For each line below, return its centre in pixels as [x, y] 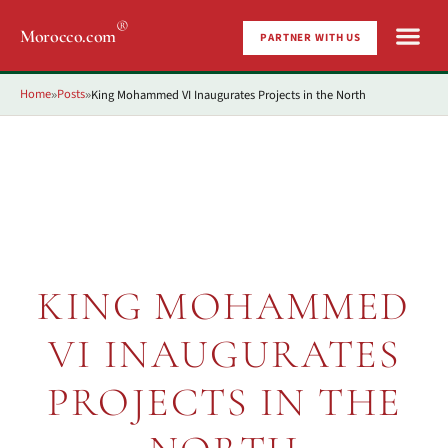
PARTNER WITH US [310, 37]
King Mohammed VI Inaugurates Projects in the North [228, 94]
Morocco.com [68, 35]
